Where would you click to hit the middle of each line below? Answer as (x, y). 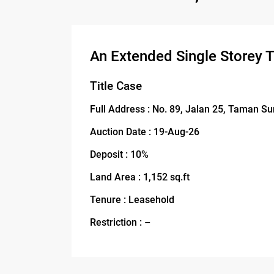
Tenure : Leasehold (132, 200)
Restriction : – (120, 223)
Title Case (116, 87)
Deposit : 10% (119, 155)
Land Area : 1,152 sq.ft (140, 177)
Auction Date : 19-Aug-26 (145, 132)
